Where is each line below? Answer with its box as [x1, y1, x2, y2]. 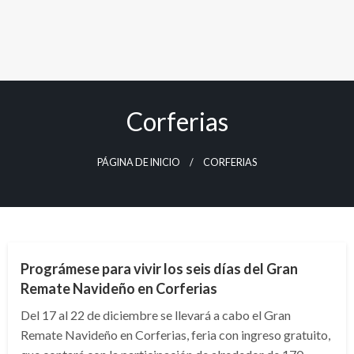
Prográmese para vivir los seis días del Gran [21, 260, 298, 277]
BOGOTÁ [33, 215, 73, 225]
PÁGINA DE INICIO [97, 156, 180, 168]
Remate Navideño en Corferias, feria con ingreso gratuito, [21, 327, 330, 342]
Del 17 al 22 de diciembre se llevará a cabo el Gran [21, 307, 291, 322]
